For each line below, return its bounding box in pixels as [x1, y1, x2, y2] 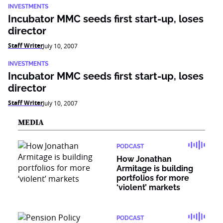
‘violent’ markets [116, 183, 180, 192]
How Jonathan [116, 154, 172, 164]
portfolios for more [116, 173, 189, 183]
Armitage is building [116, 164, 193, 173]
